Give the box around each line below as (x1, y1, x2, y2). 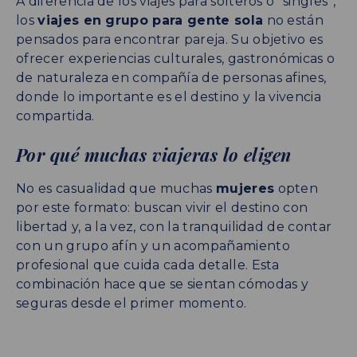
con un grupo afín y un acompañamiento (16, 237, 290, 253)
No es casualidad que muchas (16, 180, 216, 196)
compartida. (16, 108, 95, 124)
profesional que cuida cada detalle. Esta (16, 257, 280, 273)
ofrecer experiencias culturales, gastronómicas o (16, 50, 335, 66)
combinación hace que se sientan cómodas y (16, 276, 309, 292)
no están (263, 12, 324, 28)
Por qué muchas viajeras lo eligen (16, 142, 292, 167)
